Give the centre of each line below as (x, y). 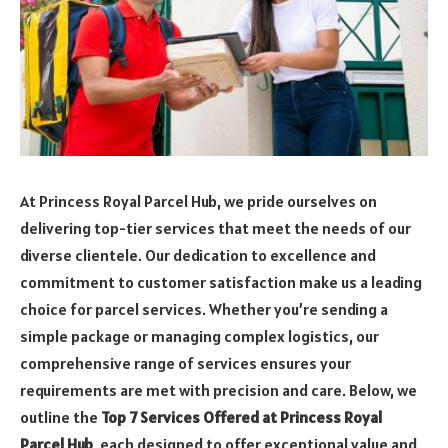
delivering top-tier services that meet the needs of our (215, 227)
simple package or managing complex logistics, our (199, 335)
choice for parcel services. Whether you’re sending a (204, 308)
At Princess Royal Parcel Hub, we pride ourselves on (198, 200)
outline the (60, 416)
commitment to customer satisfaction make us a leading (221, 281)
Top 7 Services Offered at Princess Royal (241, 416)
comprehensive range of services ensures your (185, 362)
